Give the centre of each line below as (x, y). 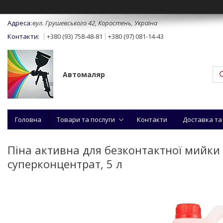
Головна (28, 119)
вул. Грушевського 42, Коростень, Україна (95, 23)
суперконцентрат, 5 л (65, 164)
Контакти (152, 119)
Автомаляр (84, 74)
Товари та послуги (86, 119)
